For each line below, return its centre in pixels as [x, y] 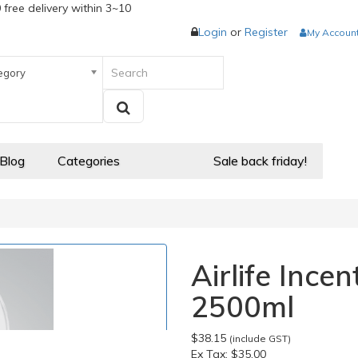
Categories [89, 161]
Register [266, 32]
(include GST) [260, 338]
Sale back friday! [260, 161]
